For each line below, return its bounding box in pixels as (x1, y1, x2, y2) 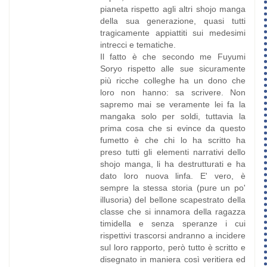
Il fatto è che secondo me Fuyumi (100, 52, 246, 62)
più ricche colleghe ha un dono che (100, 76, 246, 86)
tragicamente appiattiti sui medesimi (100, 28, 246, 38)
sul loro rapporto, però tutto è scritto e (100, 243, 246, 253)
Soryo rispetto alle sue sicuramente (100, 64, 246, 74)
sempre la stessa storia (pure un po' (100, 183, 246, 193)
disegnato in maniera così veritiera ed (100, 254, 246, 265)
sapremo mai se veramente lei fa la (100, 100, 246, 110)
